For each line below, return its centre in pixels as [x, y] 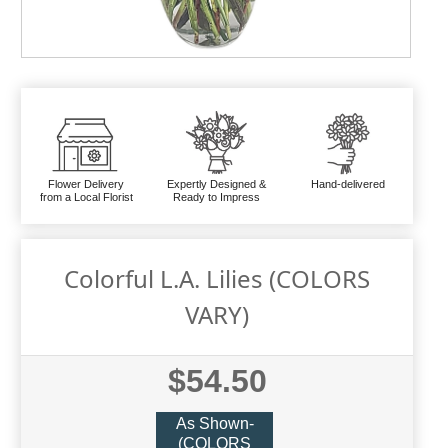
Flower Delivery [86, 183]
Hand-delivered [347, 183]
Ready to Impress [217, 196]
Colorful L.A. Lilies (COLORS [217, 278]
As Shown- [214, 424]
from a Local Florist [86, 196]
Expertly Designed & [217, 183]
